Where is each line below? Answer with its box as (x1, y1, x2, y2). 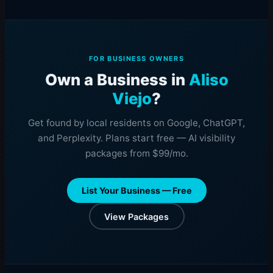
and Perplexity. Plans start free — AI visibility (38, 132, 235, 144)
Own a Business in (44, 70, 189, 89)
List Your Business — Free (81, 185, 192, 196)
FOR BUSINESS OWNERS (89, 54, 184, 63)
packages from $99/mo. (85, 147, 188, 159)
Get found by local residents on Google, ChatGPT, (28, 117, 245, 129)
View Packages (104, 211, 169, 222)
